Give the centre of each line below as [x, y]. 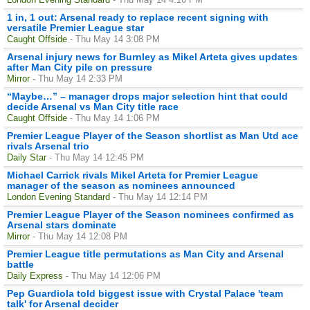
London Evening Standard [58, 197]
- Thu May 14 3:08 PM [115, 39]
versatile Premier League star [75, 27]
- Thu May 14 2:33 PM [77, 78]
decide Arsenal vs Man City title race [93, 106]
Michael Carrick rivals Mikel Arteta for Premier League [133, 175]
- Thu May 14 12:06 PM [113, 275]
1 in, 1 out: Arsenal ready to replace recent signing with [138, 17]
